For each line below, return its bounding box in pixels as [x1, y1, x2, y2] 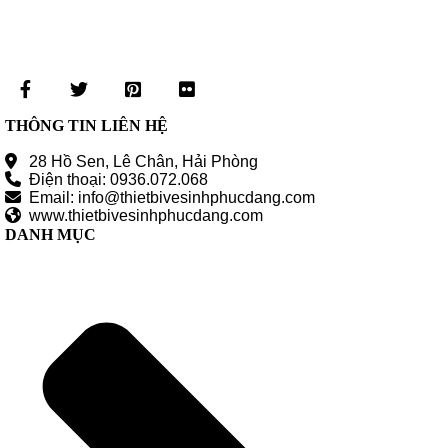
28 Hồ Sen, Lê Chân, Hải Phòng [17, 153, 258, 171]
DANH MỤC [5, 226, 96, 244]
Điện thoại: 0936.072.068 [21, 171, 208, 189]
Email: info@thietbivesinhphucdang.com [21, 189, 315, 207]
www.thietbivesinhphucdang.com [21, 207, 263, 225]
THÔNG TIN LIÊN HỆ [5, 117, 168, 135]
